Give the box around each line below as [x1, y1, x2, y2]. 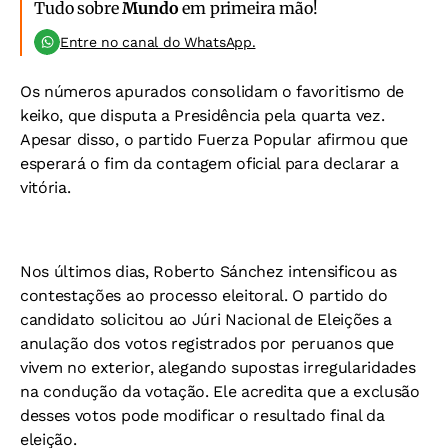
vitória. [20, 178, 71, 198]
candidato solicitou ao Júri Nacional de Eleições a [20, 310, 392, 330]
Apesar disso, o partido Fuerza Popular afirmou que [20, 130, 408, 150]
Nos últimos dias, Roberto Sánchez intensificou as [20, 262, 397, 282]
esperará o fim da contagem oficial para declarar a [20, 154, 399, 174]
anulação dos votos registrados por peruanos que [20, 334, 394, 354]
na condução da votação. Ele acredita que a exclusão [20, 382, 420, 402]
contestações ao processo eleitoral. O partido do [20, 286, 388, 306]
